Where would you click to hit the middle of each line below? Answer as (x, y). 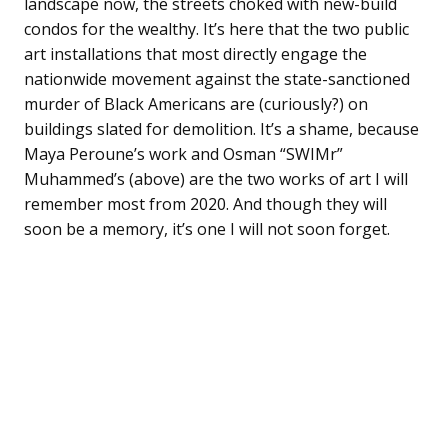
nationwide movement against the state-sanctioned (217, 78)
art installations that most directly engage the (195, 53)
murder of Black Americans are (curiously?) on (196, 103)
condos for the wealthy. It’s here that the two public (216, 28)
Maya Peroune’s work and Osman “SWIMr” (183, 153)
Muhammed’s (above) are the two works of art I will (216, 178)
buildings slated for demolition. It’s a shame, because (221, 128)
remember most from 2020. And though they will (205, 203)
